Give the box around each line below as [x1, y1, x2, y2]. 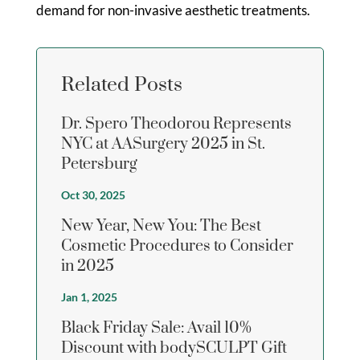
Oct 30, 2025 [60, 187, 125, 202]
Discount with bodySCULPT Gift [60, 337, 287, 358]
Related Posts [60, 72, 182, 97]
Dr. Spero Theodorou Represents [60, 113, 292, 134]
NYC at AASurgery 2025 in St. [60, 133, 265, 154]
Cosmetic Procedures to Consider [60, 235, 293, 256]
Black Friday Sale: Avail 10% [60, 317, 252, 338]
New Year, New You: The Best [60, 215, 261, 236]
